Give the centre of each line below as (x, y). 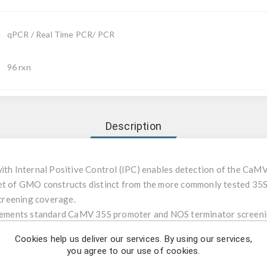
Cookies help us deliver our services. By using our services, (133, 239)
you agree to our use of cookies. (133, 251)
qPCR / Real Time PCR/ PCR (61, 34)
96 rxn (19, 67)
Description (133, 126)
